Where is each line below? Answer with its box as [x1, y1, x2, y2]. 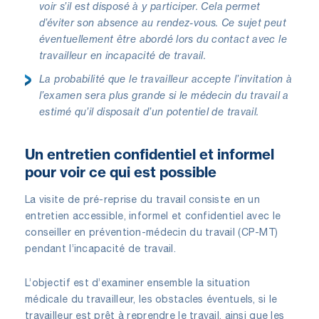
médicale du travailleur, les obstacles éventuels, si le [25, 293, 278, 305]
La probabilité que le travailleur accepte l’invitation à [39, 72, 293, 85]
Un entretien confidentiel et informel [25, 145, 274, 163]
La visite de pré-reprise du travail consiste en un [25, 193, 260, 205]
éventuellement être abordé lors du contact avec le [39, 32, 288, 45]
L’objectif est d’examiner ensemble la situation [25, 276, 251, 288]
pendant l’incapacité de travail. [25, 242, 176, 254]
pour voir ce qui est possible [25, 162, 216, 181]
